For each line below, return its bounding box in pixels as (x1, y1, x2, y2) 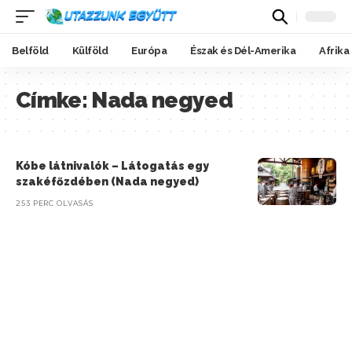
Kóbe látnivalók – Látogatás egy (16, 159, 209, 172)
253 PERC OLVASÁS (16, 199, 93, 207)
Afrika (319, 44, 349, 57)
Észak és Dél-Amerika (190, 44, 295, 57)
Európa (131, 44, 167, 57)
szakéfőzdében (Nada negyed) (16, 175, 199, 188)
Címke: (16, 87, 92, 113)
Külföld (71, 44, 108, 57)
